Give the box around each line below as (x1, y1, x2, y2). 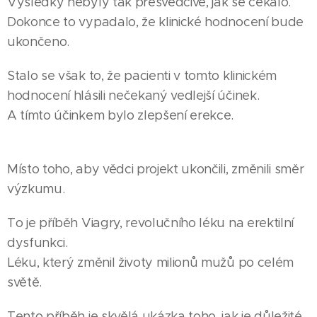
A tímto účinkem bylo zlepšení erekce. (7, 108, 234, 123)
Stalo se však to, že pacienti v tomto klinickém (7, 68, 277, 83)
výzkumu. (7, 181, 65, 197)
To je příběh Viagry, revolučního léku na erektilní (7, 215, 294, 231)
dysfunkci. (7, 235, 68, 250)
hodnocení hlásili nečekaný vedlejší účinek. (7, 88, 260, 103)
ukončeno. (7, 34, 70, 50)
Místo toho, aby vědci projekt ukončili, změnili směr (7, 161, 304, 177)
